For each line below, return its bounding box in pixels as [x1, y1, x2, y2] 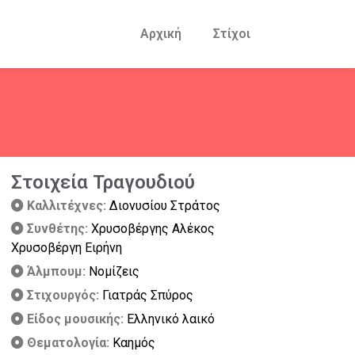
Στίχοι [213, 26, 250, 41]
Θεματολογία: [27, 335, 113, 350]
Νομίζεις [89, 264, 139, 279]
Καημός [113, 335, 155, 350]
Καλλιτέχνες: [27, 198, 109, 213]
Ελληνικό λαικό [127, 311, 215, 326]
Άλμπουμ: [27, 264, 89, 279]
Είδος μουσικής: [27, 311, 127, 326]
